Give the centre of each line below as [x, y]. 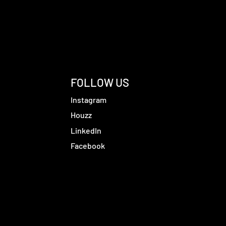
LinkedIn [86, 130]
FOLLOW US [100, 82]
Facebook [88, 146]
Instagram [89, 100]
